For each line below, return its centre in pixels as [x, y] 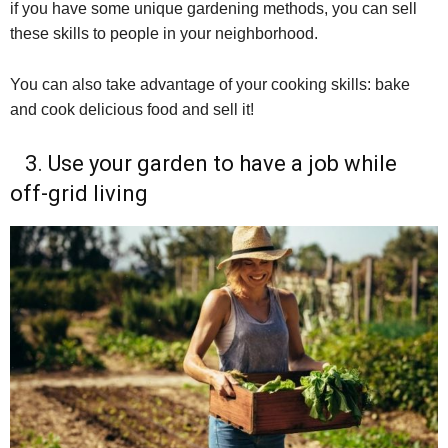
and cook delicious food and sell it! [132, 110]
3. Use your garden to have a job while [203, 164]
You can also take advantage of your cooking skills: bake [210, 85]
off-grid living [79, 194]
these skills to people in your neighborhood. [164, 34]
